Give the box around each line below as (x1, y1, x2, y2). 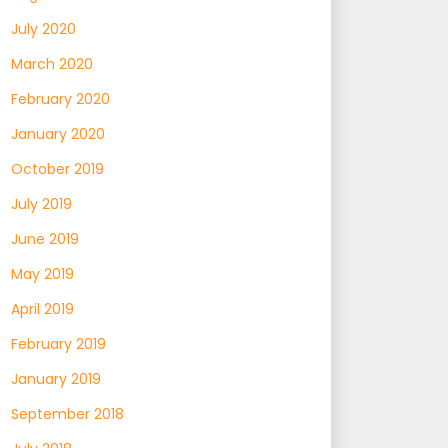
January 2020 (11, 123, 105, 144)
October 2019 (11, 158, 104, 179)
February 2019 (11, 333, 106, 354)
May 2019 (11, 263, 74, 284)
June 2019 (11, 228, 79, 249)
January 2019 (11, 368, 101, 389)
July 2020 (11, 18, 76, 39)
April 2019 (11, 298, 74, 319)
